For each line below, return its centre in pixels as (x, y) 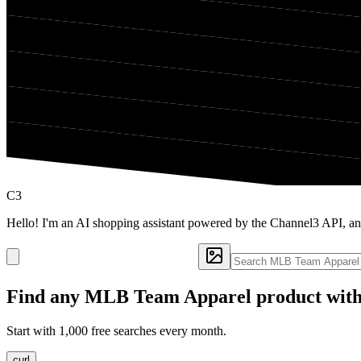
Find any (46, 296)
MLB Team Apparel (168, 296)
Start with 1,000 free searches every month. (116, 330)
